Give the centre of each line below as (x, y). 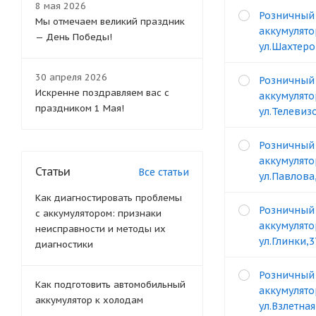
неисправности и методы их (101, 229)
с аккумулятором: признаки (98, 213)
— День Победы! (74, 37)
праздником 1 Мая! (80, 108)
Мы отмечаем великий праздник (110, 22)
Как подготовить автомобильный (110, 285)
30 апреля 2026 (71, 77)
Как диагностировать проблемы (109, 198)
